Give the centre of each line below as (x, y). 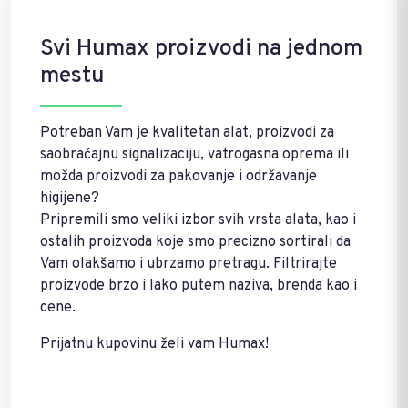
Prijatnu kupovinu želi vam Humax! (154, 344)
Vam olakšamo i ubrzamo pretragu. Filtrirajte (189, 264)
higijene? (70, 198)
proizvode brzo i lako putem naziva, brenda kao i (199, 286)
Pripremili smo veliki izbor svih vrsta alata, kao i (198, 220)
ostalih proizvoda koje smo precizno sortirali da (195, 242)
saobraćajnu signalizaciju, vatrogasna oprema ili (194, 154)
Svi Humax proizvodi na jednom (201, 49)
